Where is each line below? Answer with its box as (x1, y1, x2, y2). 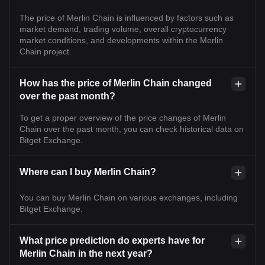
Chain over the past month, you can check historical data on (20, 124, 244, 134)
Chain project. (20, 47, 72, 56)
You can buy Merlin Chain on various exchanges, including (20, 193, 238, 202)
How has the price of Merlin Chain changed (20, 78, 212, 88)
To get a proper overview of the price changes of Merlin (20, 113, 226, 122)
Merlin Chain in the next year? (20, 248, 153, 258)
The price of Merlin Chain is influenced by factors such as (20, 13, 234, 22)
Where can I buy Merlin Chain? (20, 167, 156, 177)
